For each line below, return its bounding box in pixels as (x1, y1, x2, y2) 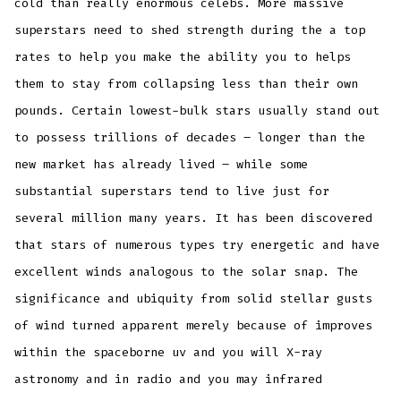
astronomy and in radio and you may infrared (14, 371, 323, 387)
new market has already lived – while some (14, 156, 309, 172)
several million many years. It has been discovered (14, 209, 373, 226)
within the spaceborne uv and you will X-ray (14, 344, 323, 360)
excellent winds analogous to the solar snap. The (14, 263, 359, 279)
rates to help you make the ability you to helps (14, 48, 352, 64)
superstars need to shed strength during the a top (14, 21, 366, 38)
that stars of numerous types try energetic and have (14, 236, 380, 252)
